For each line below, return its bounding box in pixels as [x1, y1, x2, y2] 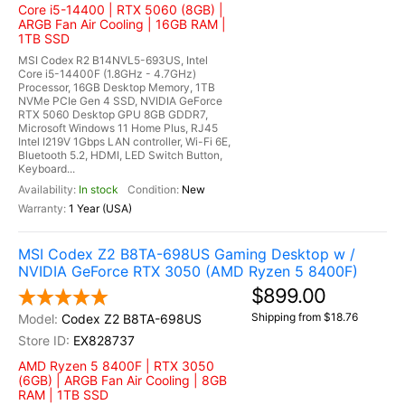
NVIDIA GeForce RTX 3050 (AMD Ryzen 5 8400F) [18, 262, 358, 280]
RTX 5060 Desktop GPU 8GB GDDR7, [18, 108, 208, 121]
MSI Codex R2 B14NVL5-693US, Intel [18, 53, 208, 67]
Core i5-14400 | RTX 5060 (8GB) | [18, 2, 223, 17]
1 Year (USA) [69, 202, 132, 215]
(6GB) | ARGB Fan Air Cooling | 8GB [18, 372, 227, 388]
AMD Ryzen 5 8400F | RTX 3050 [18, 358, 214, 373]
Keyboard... [18, 162, 75, 175]
